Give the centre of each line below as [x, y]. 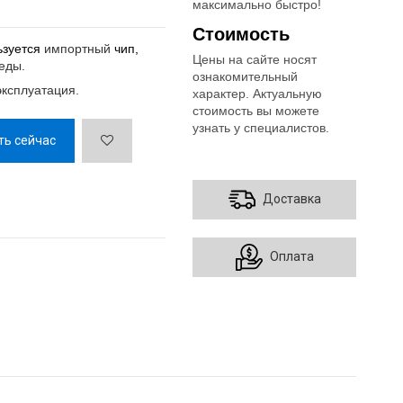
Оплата [291, 256]
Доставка [291, 198]
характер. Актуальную [258, 94]
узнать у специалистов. [261, 128]
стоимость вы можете [256, 111]
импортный [78, 49]
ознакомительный [246, 77]
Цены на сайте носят [255, 60]
